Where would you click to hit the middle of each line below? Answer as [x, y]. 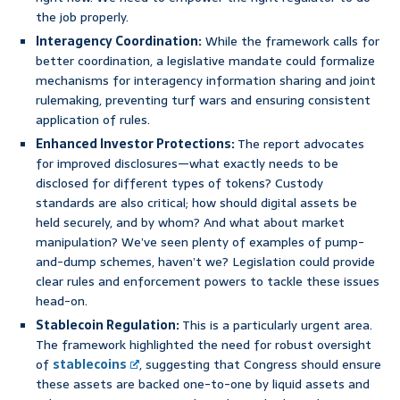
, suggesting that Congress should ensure [261, 365]
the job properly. [82, 17]
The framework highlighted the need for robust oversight [204, 345]
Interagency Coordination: [119, 42]
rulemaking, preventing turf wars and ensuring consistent [203, 100]
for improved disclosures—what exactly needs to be [187, 164]
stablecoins [90, 365]
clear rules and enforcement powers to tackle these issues [208, 282]
